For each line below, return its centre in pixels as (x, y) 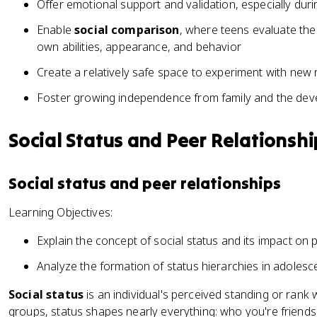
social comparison (127, 30)
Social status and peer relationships (145, 183)
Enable (56, 30)
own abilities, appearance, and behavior (139, 47)
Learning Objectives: (61, 212)
